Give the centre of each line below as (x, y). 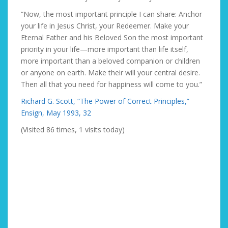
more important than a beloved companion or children (110, 61)
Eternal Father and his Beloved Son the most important (112, 37)
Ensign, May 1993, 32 (56, 113)
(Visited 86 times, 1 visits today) (73, 130)
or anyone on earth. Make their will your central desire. (110, 73)
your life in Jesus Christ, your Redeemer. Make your (105, 26)
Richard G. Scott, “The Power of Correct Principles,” (105, 101)
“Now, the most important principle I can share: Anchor (111, 14)
